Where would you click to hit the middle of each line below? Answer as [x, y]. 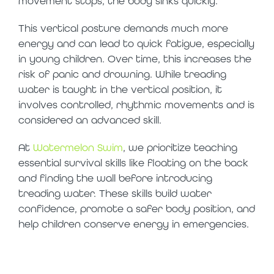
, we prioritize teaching [180, 147]
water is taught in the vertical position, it [120, 89]
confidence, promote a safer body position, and [137, 208]
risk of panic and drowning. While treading [122, 74]
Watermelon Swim [78, 147]
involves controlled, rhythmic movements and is [136, 104]
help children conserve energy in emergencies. [134, 224]
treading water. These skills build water [115, 193]
